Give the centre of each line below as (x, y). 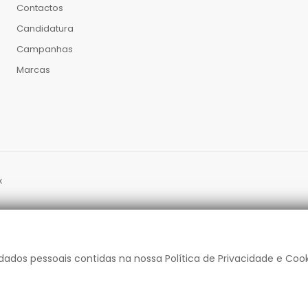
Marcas (33, 70)
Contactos (40, 8)
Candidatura (45, 29)
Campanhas (44, 49)
